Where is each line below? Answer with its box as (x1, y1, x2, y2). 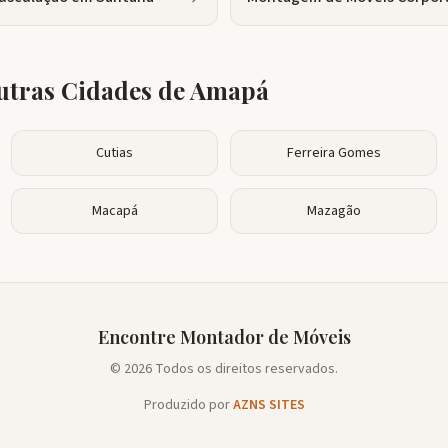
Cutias (96, 143, 133, 163)
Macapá (91, 201, 138, 221)
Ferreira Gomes (286, 143, 381, 163)
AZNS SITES (232, 395, 305, 415)
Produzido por (143, 395, 233, 415)
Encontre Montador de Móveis (97, 325, 351, 349)
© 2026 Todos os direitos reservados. (110, 359, 338, 379)
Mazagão (306, 201, 361, 221)
